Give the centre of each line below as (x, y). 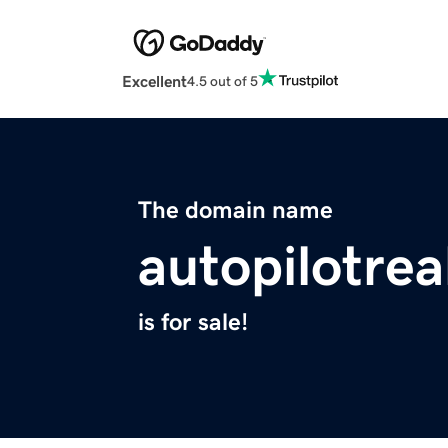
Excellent (154, 81)
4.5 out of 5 (222, 80)
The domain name (235, 210)
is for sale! (193, 322)
